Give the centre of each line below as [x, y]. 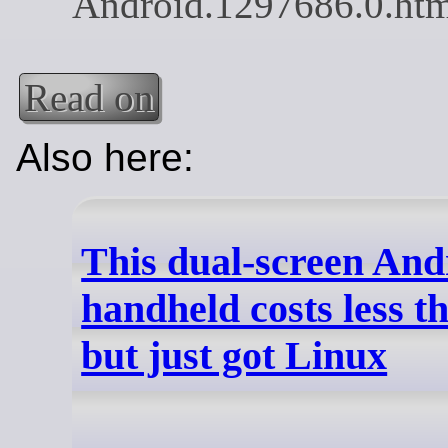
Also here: [105, 157]
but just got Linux [234, 356]
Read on [89, 97]
